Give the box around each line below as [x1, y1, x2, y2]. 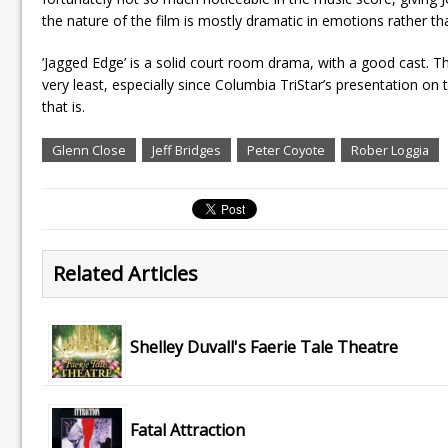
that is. [42, 96, 85, 116]
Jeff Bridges [152, 140, 221, 159]
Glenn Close [52, 140, 126, 159]
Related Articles [53, 259, 198, 287]
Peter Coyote [247, 140, 325, 159]
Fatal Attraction [129, 419, 245, 442]
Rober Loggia [351, 140, 429, 159]
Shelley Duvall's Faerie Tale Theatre [129, 335, 398, 358]
